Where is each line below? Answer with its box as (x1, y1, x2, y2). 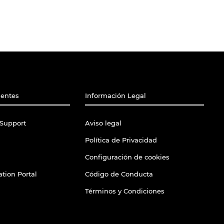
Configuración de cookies (84, 153, 169, 161)
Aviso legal (84, 119, 121, 127)
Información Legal (84, 91, 146, 100)
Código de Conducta (84, 170, 153, 178)
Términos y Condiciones (84, 187, 164, 195)
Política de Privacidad (84, 136, 157, 144)
